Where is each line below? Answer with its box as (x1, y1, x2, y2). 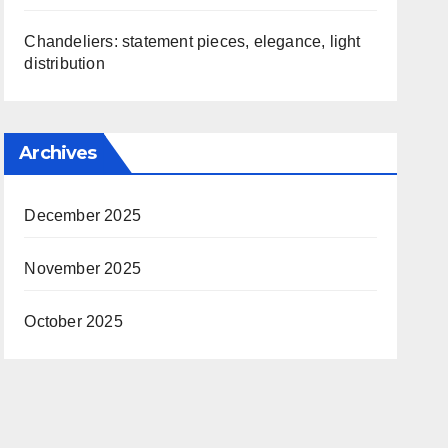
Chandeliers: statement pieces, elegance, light (24, 33, 361, 50)
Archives (19, 142, 97, 164)
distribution (24, 55, 105, 72)
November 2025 (24, 260, 141, 277)
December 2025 (24, 207, 141, 224)
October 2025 (24, 313, 123, 330)
